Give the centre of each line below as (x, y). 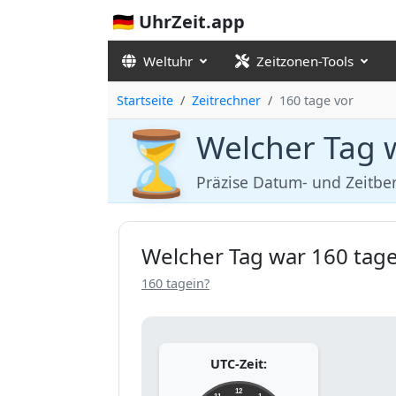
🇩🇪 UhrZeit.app (179, 22)
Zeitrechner (226, 100)
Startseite (145, 100)
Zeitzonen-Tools (305, 61)
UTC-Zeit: (239, 364)
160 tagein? (175, 284)
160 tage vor (316, 100)
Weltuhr (168, 61)
